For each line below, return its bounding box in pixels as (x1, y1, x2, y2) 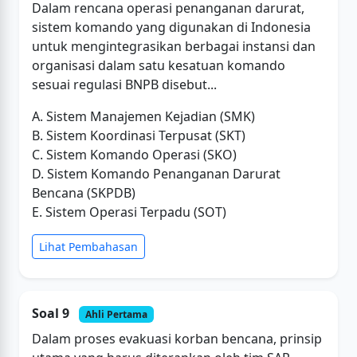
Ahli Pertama (84, 307, 147, 321)
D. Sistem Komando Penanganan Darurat (32, 164, 280, 182)
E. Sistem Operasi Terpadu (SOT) (32, 202, 226, 221)
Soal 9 (32, 304, 73, 322)
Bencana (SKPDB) (32, 183, 135, 202)
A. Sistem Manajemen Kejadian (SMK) (32, 107, 255, 125)
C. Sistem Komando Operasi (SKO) (32, 145, 237, 163)
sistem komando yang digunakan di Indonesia (32, 18, 311, 36)
